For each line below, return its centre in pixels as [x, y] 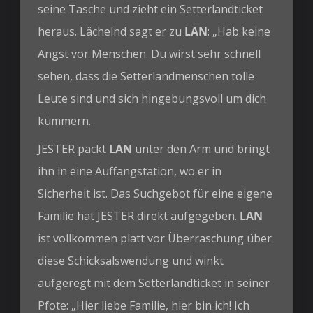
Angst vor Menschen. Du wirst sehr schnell [150, 53]
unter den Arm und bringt [201, 148]
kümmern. [65, 121]
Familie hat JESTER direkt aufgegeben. [139, 216]
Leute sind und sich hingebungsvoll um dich [152, 98]
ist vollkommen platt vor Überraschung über [155, 238]
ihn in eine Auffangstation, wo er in [130, 171]
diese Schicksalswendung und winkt [131, 260]
